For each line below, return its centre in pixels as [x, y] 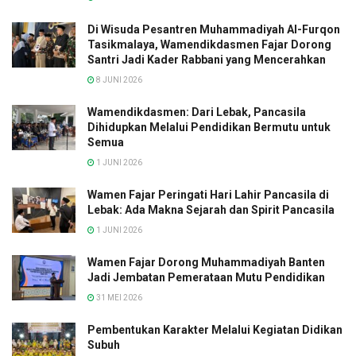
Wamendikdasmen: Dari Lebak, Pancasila [197, 112]
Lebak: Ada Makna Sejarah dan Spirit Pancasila [211, 209]
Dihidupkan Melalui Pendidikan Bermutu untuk [209, 127]
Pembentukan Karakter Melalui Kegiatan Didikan [215, 329]
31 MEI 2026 [118, 297]
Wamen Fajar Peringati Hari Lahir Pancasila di [208, 194]
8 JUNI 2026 [118, 79]
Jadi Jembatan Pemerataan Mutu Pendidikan [206, 277]
